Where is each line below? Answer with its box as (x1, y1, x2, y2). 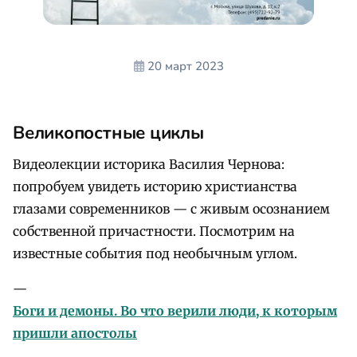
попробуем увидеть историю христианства (13, 178, 297, 194)
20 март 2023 (147, 57, 224, 74)
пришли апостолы (13, 324, 137, 341)
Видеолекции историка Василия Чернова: (13, 155, 284, 172)
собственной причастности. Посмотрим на (13, 222, 295, 239)
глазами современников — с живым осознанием (13, 200, 330, 217)
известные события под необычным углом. (13, 245, 297, 261)
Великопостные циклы (13, 120, 204, 145)
